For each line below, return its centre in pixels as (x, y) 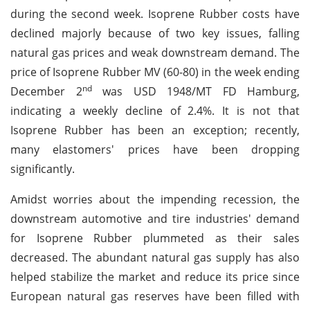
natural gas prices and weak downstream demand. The (155, 52)
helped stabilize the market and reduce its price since (155, 276)
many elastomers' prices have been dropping (155, 149)
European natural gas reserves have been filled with (155, 296)
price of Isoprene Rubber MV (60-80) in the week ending (155, 72)
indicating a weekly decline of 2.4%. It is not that (155, 110)
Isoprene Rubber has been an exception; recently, (155, 130)
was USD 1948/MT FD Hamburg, (195, 91)
